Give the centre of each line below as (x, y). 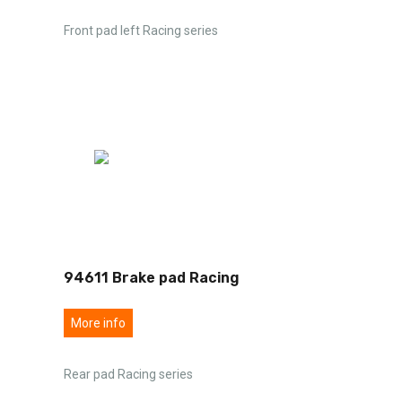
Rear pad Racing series (128, 374)
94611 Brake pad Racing (152, 277)
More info (98, 323)
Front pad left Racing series (141, 30)
